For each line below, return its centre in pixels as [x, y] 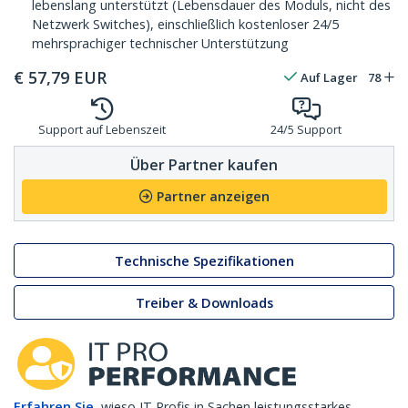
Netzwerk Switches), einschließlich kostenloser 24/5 [185, 25]
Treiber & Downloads [204, 302]
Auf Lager [329, 78]
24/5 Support [306, 130]
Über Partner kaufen [204, 164]
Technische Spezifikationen [204, 260]
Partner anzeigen [213, 197]
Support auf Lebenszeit [102, 130]
